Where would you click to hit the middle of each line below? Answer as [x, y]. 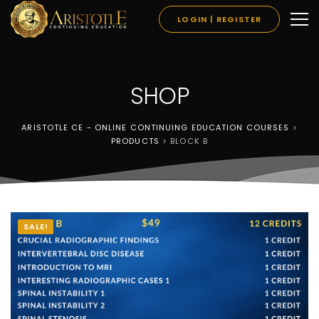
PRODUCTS [135, 141]
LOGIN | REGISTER [219, 19]
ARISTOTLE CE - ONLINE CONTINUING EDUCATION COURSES [156, 127]
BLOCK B [189, 141]
